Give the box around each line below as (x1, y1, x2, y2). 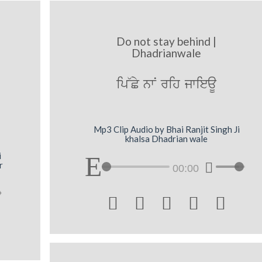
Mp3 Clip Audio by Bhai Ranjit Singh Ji (93, 123, 240, 135)
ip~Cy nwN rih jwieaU (116, 75, 217, 94)
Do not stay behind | (116, 35, 217, 49)
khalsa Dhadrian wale (125, 133, 208, 144)
